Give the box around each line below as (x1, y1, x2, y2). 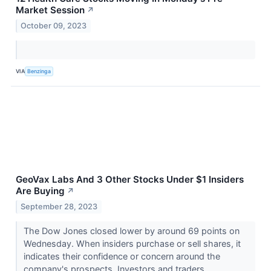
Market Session (16, 4, 85, 16)
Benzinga (27, 68, 51, 75)
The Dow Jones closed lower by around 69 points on (23, 225, 240, 236)
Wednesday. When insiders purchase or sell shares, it (23, 238, 241, 249)
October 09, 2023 (21, 21, 87, 30)
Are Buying (16, 184, 65, 197)
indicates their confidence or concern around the (23, 250, 220, 261)
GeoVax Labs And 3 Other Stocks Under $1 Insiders (16, 173, 244, 185)
